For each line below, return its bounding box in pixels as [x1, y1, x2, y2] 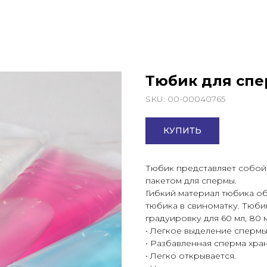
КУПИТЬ [163, 125, 201, 136]
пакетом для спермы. [145, 175, 237, 186]
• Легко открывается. [145, 250, 236, 261]
